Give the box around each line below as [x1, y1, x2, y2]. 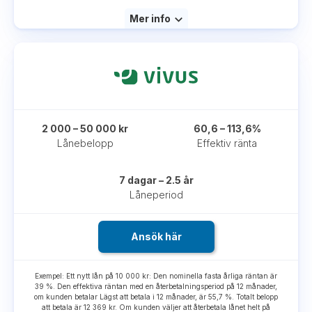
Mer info [129, 12, 171, 24]
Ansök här [130, 231, 182, 243]
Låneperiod [129, 189, 183, 201]
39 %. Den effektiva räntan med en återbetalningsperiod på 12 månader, [35, 282, 277, 291]
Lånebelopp [56, 137, 114, 150]
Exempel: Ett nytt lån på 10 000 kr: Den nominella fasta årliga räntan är [35, 272, 277, 281]
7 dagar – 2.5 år [118, 174, 194, 187]
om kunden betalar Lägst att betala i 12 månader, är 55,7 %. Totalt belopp [34, 292, 278, 302]
